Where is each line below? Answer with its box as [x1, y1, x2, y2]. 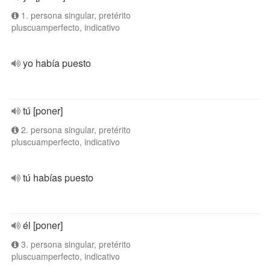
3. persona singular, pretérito [19, 238, 131, 250]
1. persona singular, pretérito [19, 9, 131, 21]
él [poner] [23, 218, 63, 232]
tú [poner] [23, 104, 63, 118]
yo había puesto [23, 56, 91, 70]
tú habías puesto [23, 171, 93, 184]
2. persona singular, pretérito [19, 124, 131, 136]
